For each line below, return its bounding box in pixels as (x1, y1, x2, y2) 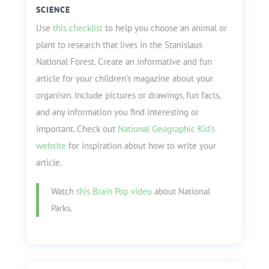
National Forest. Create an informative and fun (35, 56, 212, 67)
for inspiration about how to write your (65, 140, 216, 151)
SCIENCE (35, 4, 70, 15)
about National (151, 186, 210, 197)
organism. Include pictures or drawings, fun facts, (35, 89, 220, 101)
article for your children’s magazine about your (35, 73, 213, 84)
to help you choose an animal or (102, 22, 227, 34)
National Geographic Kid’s (117, 123, 215, 134)
